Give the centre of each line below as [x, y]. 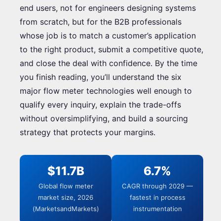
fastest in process [157, 197]
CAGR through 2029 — [157, 186]
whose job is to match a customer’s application [108, 35]
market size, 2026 [66, 197]
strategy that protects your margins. [88, 132]
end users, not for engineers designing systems [108, 8]
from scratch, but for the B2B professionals [101, 21]
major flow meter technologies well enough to [106, 91]
